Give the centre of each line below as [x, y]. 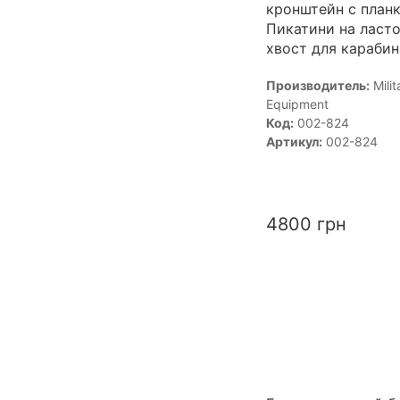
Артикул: [294, 141]
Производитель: [317, 85]
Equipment [297, 104]
